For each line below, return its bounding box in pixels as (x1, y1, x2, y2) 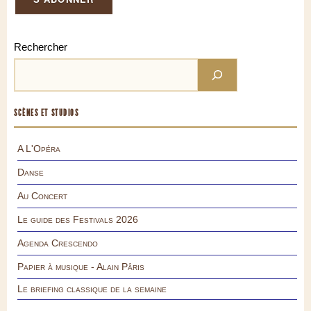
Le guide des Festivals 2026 (17, 214, 138, 226)
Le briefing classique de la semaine (17, 283, 167, 295)
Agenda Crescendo (17, 237, 98, 249)
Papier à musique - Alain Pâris (17, 261, 144, 273)
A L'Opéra (17, 143, 60, 155)
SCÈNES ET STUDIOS (14, 108, 79, 119)
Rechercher (14, 41, 67, 53)
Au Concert (17, 190, 67, 202)
